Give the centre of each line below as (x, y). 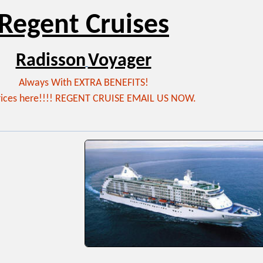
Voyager (119, 61)
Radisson (50, 61)
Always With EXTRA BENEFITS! (83, 83)
